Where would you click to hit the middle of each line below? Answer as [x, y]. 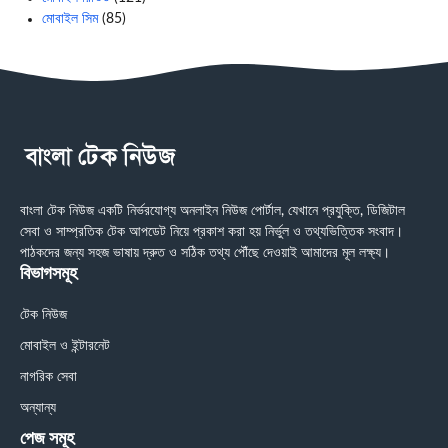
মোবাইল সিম [70, 18]
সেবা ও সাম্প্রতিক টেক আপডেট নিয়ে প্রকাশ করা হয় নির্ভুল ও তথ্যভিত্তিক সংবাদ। [211, 231]
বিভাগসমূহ [48, 273]
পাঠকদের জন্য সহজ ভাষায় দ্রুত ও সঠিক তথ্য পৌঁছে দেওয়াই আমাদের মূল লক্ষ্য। [205, 252]
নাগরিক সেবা [48, 376]
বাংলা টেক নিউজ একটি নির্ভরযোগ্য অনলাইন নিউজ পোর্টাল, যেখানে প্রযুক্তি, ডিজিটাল [212, 210]
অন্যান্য [38, 407]
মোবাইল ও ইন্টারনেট [65, 345]
